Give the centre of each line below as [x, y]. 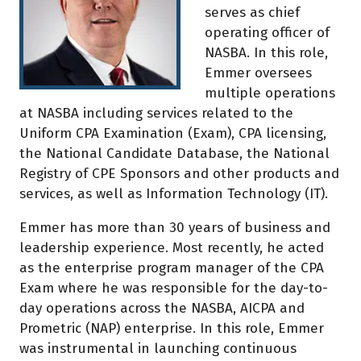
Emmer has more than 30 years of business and [175, 228]
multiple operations [270, 93]
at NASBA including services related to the [156, 113]
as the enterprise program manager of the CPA [172, 268]
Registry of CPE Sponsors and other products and [179, 173]
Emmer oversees [258, 73]
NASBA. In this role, [266, 52]
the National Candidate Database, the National [174, 153]
